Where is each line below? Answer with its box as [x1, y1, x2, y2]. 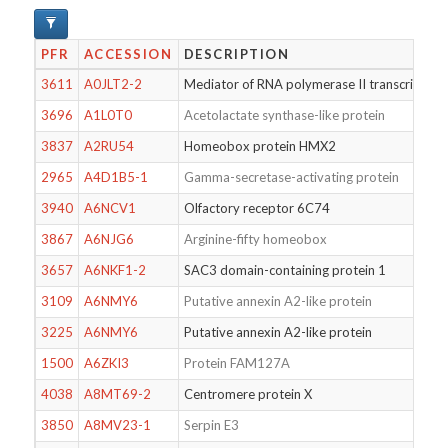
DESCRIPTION [183, 46, 290, 62]
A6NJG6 [83, 231, 134, 247]
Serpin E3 [183, 417, 239, 433]
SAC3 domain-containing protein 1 [183, 262, 386, 278]
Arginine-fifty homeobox [183, 231, 327, 247]
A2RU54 [83, 138, 134, 154]
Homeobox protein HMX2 [183, 138, 336, 154]
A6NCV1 [83, 200, 136, 216]
